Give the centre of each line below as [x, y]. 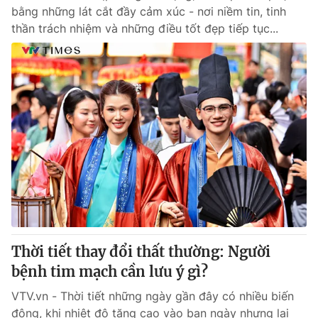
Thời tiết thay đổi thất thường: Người [141, 252]
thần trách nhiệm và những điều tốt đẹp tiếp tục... [145, 28]
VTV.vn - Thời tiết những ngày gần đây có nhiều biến [153, 296]
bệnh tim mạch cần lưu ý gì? [110, 272]
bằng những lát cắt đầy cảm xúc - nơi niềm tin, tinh [149, 11]
